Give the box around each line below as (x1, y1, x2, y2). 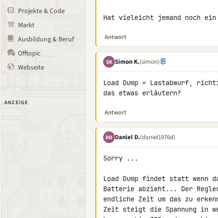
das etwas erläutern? (103, 89, 181, 97)
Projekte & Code (18, 6, 65, 16)
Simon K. (115, 57, 140, 66)
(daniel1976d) (140, 132, 175, 142)
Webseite (18, 63, 44, 73)
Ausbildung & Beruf (18, 35, 74, 44)
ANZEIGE (4, 99, 29, 106)
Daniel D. (115, 132, 140, 142)
